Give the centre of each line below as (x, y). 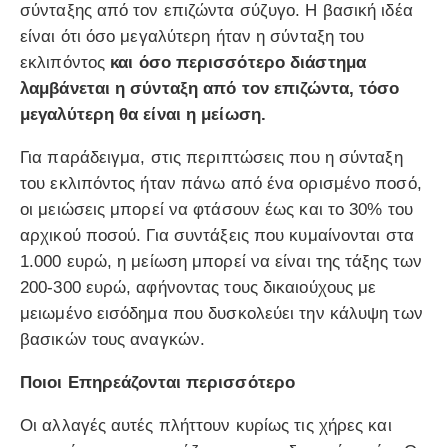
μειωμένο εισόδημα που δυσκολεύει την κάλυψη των (221, 314)
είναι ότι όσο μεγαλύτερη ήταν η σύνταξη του (192, 37)
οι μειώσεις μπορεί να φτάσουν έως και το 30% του (216, 210)
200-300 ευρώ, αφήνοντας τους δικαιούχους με (198, 288)
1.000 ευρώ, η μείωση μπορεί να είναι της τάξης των (221, 262)
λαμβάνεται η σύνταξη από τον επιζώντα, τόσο (210, 89)
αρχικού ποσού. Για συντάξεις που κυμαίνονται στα (217, 236)
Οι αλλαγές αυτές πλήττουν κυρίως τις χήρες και (206, 426)
